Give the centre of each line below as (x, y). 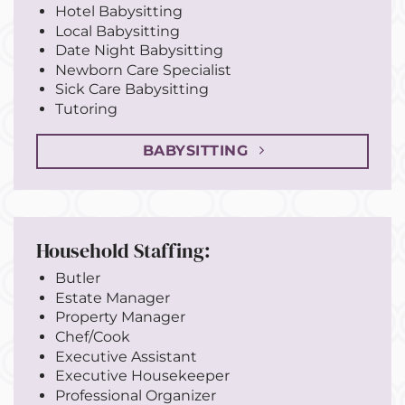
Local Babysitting (117, 31)
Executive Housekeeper (142, 376)
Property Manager (120, 317)
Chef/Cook (92, 337)
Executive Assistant (126, 356)
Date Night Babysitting (139, 51)
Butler (77, 278)
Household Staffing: (123, 251)
